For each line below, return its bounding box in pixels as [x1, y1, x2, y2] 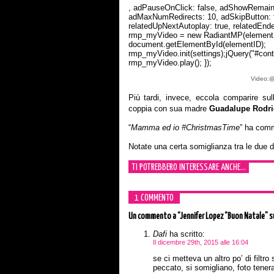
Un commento [128, 212, 171, 221]
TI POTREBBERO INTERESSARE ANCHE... [131, 163, 246, 172]
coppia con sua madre [128, 104, 207, 113]
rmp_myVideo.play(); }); [128, 58, 212, 67]
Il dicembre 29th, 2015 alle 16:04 [152, 239, 248, 246]
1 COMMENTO [134, 193, 174, 202]
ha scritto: [166, 229, 205, 239]
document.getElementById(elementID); [128, 40, 266, 49]
